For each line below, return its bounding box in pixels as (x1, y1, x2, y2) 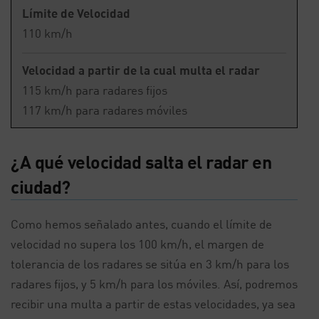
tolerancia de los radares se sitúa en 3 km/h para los (11, 256, 289, 271)
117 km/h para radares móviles (22, 103, 187, 117)
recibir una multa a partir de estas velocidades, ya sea (11, 296, 296, 311)
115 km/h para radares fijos (22, 83, 167, 98)
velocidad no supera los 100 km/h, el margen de (11, 236, 264, 251)
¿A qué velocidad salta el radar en (11, 151, 271, 172)
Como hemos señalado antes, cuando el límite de (11, 216, 272, 231)
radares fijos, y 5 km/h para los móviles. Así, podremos (11, 276, 298, 291)
